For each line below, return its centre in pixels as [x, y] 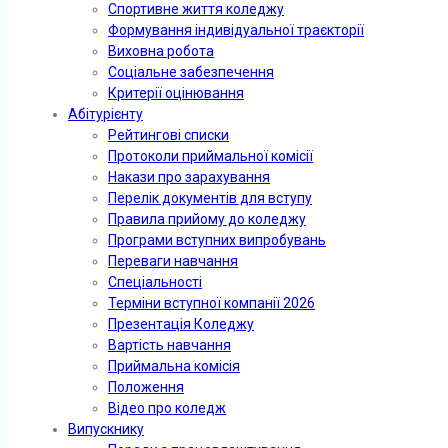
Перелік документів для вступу [210, 197]
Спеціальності [155, 281]
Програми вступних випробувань [217, 239]
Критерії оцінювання [176, 92]
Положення [146, 386]
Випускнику [106, 428]
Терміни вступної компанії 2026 [211, 302]
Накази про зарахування [189, 176]
